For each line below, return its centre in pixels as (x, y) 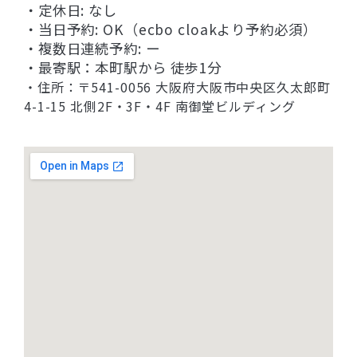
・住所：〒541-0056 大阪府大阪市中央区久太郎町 (177, 86)
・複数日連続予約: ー (92, 48)
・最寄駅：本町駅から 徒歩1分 (123, 67)
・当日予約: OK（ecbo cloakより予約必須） (171, 29)
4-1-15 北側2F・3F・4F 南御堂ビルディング (160, 106)
